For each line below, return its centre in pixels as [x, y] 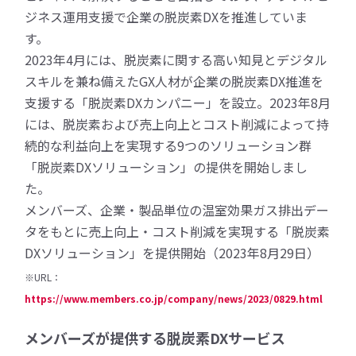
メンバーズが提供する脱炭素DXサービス [155, 337]
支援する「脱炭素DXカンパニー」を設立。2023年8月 [178, 102]
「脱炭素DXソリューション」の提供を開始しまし [166, 166]
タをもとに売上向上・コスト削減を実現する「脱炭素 [178, 231]
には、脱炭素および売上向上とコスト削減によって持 [177, 124]
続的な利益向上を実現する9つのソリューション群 [168, 145]
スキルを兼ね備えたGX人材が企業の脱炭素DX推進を [174, 81]
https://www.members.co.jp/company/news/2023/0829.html [174, 298]
